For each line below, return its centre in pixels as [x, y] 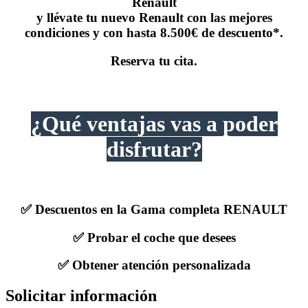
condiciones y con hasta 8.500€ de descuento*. [154, 32]
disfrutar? [154, 149]
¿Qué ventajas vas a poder [154, 123]
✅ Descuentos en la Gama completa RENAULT [154, 209]
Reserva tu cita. [154, 60]
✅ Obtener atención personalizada [154, 265]
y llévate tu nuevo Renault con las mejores [154, 17]
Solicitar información [81, 296]
